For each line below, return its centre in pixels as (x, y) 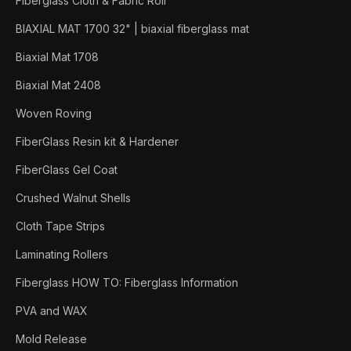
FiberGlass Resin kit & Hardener (97, 141)
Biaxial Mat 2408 (58, 85)
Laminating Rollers (62, 254)
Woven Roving (54, 113)
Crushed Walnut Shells (73, 197)
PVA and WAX (52, 310)
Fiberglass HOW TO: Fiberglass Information (127, 282)
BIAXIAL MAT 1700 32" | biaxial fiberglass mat (132, 28)
